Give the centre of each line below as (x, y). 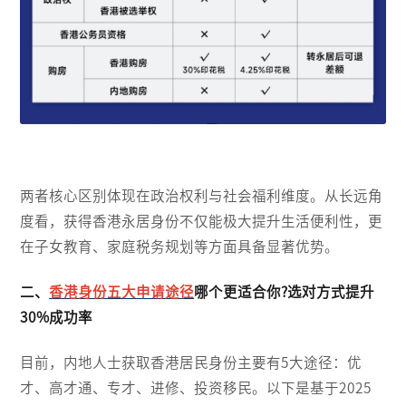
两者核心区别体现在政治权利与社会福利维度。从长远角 (202, 196)
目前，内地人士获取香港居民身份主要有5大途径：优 (191, 362)
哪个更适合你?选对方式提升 (285, 291)
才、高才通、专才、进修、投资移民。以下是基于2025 (196, 387)
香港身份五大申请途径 (122, 291)
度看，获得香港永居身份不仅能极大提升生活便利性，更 (202, 222)
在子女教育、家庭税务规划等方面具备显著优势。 (180, 247)
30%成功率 (57, 317)
